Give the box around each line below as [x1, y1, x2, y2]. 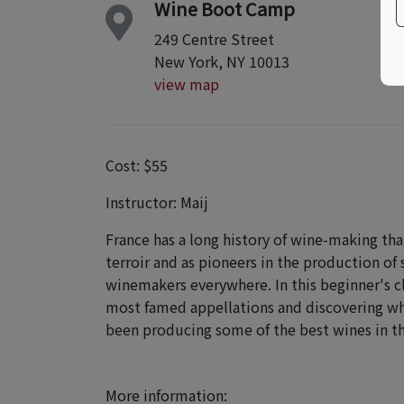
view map [154, 73, 219, 95]
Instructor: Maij [106, 191, 208, 213]
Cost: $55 [106, 154, 168, 176]
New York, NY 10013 [154, 50, 289, 72]
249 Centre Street [154, 28, 274, 50]
